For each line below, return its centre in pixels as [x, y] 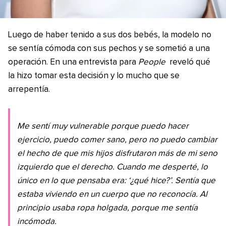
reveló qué [189, 63]
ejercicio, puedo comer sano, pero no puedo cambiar [117, 140]
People [152, 63]
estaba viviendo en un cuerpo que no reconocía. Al [112, 195]
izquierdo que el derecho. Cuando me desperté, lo [112, 167]
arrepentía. [29, 90]
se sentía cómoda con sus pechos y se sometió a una [109, 49]
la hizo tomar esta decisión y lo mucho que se [94, 76]
